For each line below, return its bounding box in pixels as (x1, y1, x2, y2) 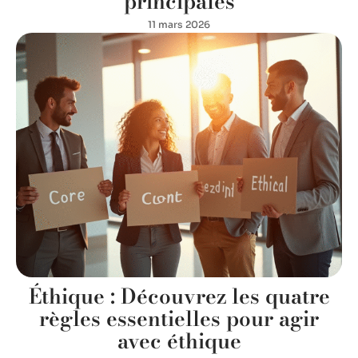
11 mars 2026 (148, 18, 210, 30)
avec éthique (117, 324, 241, 356)
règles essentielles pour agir (39, 302, 319, 334)
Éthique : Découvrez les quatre (28, 280, 330, 312)
